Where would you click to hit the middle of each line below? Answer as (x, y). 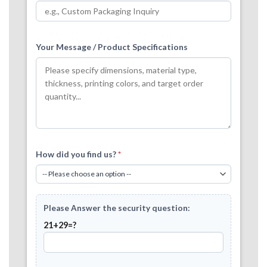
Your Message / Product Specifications (112, 46)
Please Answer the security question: (117, 208)
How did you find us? (77, 154)
